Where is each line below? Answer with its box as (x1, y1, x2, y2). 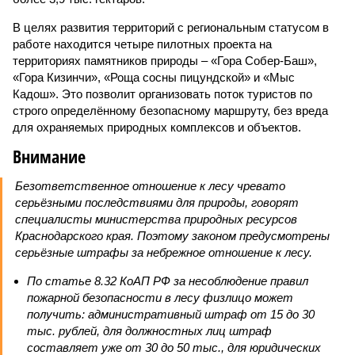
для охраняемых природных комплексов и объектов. (13, 120, 301, 134)
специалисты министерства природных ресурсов (15, 212, 297, 226)
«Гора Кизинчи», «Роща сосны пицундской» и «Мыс (13, 71, 295, 84)
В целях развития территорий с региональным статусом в (13, 21, 329, 34)
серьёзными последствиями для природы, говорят (15, 196, 299, 209)
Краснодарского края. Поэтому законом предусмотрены (15, 229, 330, 242)
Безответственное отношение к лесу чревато (15, 179, 285, 193)
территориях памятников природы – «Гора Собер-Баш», (13, 54, 317, 67)
